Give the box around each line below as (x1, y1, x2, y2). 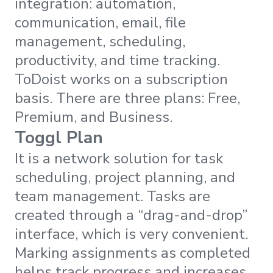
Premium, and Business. (15, 107, 172, 127)
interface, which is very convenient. (15, 224, 248, 244)
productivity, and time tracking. (15, 50, 224, 70)
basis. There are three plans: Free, (15, 88, 240, 108)
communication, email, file (15, 12, 186, 32)
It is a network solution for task (15, 148, 223, 168)
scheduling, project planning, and (15, 167, 235, 187)
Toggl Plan (15, 126, 103, 149)
